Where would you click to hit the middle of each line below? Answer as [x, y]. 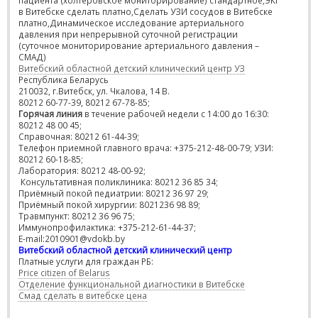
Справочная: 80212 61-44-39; [79, 136]
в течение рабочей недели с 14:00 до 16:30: [176, 114]
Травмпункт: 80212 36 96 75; [77, 216]
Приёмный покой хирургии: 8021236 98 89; [109, 204]
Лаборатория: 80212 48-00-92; [82, 170]
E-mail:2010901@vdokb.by [72, 238]
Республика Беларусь [64, 79]
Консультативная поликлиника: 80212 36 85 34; [118, 182]
